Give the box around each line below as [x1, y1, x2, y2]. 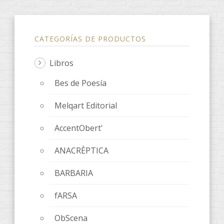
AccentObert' [54, 122, 103, 133]
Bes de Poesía [54, 77, 106, 88]
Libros [49, 57, 73, 68]
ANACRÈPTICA [54, 144, 108, 156]
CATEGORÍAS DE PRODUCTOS [34, 33, 146, 43]
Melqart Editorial [54, 99, 117, 111]
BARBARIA [54, 167, 93, 178]
